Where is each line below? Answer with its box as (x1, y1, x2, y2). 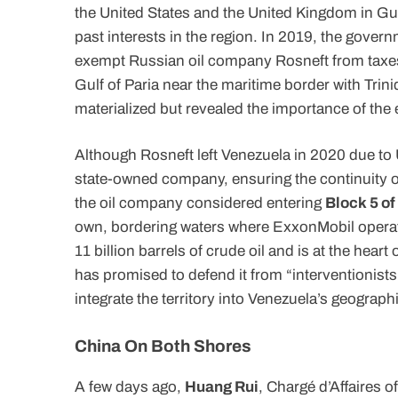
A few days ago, (75, 378, 185, 395)
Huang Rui (185, 378, 259, 395)
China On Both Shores (75, 336, 251, 355)
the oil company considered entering (75, 195, 325, 212)
